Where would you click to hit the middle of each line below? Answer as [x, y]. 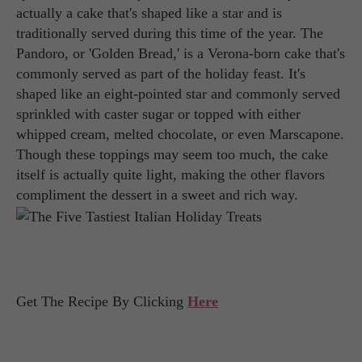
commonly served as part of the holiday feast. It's [161, 74]
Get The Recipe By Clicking [102, 301]
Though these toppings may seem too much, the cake [172, 155]
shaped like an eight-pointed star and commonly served [178, 94]
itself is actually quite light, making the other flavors [170, 175]
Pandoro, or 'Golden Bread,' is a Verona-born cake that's [181, 54]
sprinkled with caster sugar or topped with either [158, 114]
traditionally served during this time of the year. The [170, 34]
